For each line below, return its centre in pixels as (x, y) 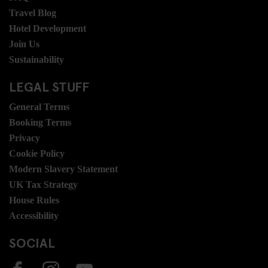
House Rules (34, 200)
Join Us (24, 44)
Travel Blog (33, 13)
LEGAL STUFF (49, 86)
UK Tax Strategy (43, 184)
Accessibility (34, 215)
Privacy (25, 138)
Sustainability (36, 59)
